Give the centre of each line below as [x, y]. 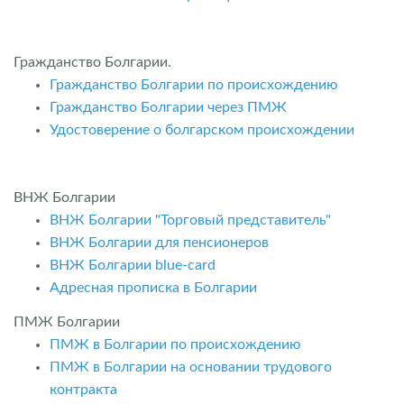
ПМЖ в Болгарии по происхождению [175, 344]
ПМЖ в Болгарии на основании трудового [191, 367]
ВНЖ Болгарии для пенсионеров [159, 243]
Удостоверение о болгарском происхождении [202, 130]
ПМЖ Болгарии [67, 321]
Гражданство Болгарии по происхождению [194, 85]
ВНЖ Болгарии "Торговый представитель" [190, 220]
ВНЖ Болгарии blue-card [134, 265]
